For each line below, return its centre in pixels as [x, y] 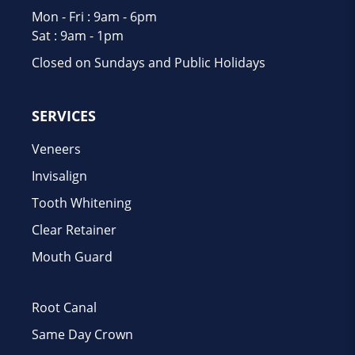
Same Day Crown [82, 334]
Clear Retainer [74, 229]
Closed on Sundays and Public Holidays [149, 62]
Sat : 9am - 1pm [78, 35]
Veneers [56, 149]
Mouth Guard [72, 256]
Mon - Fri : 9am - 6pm [94, 16]
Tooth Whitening [82, 202]
